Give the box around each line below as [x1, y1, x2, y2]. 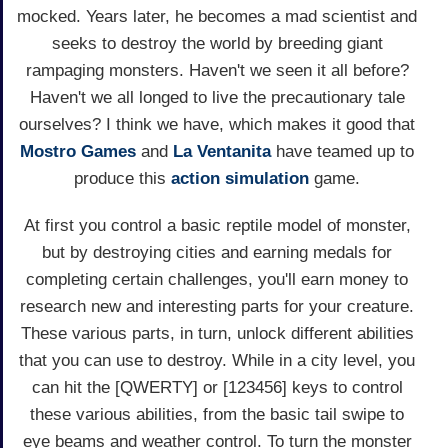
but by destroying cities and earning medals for [42, 243, 392, 263]
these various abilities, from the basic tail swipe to [30, 405, 404, 425]
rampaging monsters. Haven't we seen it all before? [25, 61, 409, 81]
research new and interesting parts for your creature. [20, 297, 414, 317]
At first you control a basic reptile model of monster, [23, 216, 411, 236]
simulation [225, 169, 309, 189]
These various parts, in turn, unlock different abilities [20, 324, 414, 344]
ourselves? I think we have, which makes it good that [19, 115, 415, 135]
